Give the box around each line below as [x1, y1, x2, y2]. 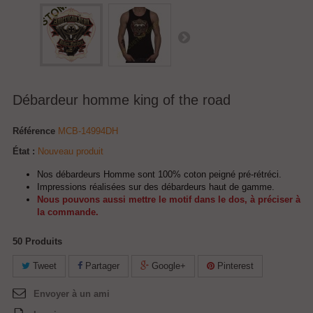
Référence [13, 126, 55, 136]
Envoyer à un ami [34, 289, 110, 299]
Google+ [149, 261, 186, 271]
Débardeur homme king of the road [13, 92, 231, 108]
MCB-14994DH [58, 126, 118, 136]
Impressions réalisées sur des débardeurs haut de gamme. [37, 182, 275, 192]
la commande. [37, 207, 99, 217]
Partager [82, 261, 119, 271]
